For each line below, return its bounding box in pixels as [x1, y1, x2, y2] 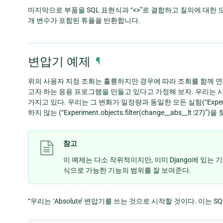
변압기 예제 [28, 54, 91, 69]
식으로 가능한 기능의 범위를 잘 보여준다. [63, 166, 191, 174]
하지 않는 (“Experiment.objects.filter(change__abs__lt [28, 109, 193, 117]
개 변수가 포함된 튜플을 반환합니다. [28, 16, 140, 24]
